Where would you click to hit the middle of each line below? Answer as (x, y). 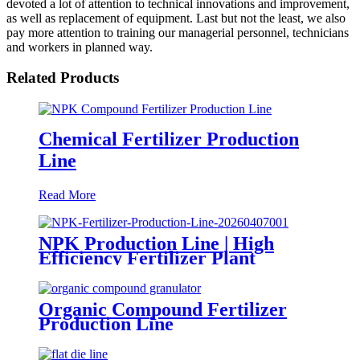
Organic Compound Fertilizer (163, 309)
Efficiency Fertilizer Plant (147, 258)
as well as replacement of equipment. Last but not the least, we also (176, 18)
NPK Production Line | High (156, 244)
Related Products (63, 78)
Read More (67, 195)
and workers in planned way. (80, 47)
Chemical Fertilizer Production (169, 139)
